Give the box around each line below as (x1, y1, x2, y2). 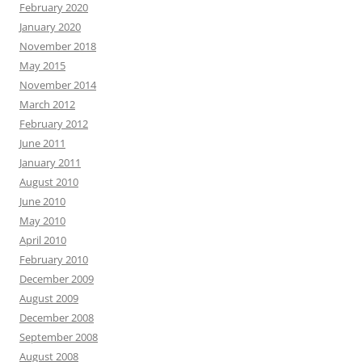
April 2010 (19, 233, 66, 247)
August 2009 (19, 291, 78, 305)
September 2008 (19, 330, 98, 344)
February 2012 (19, 116, 88, 131)
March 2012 (19, 97, 75, 112)
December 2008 (19, 310, 94, 325)
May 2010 (19, 213, 65, 228)
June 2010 (19, 194, 65, 208)
